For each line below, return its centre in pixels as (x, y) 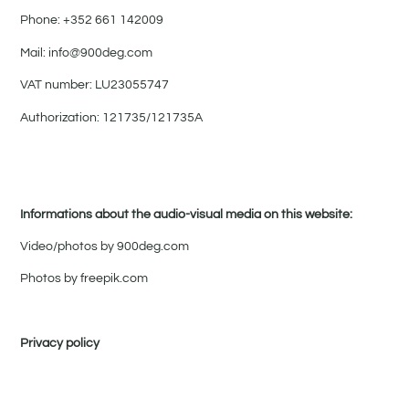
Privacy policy (60, 344)
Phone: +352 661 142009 (92, 21)
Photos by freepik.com (84, 279)
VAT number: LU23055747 (95, 85)
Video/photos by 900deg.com (105, 247)
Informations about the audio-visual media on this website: (187, 214)
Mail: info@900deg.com (87, 52)
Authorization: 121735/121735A (112, 117)
